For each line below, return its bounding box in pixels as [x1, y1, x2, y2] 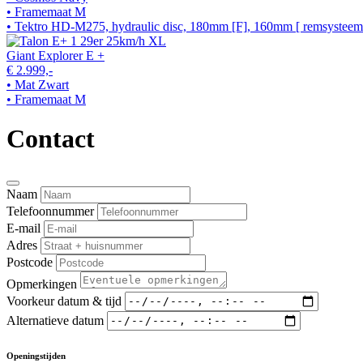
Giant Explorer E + [6, 48, 105, 62]
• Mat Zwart [6, 77, 69, 92]
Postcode [6, 254, 53, 269]
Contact [6, 124, 95, 154]
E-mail [6, 220, 41, 235]
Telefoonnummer [6, 203, 94, 218]
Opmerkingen [6, 276, 77, 291]
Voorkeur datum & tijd [6, 293, 122, 308]
